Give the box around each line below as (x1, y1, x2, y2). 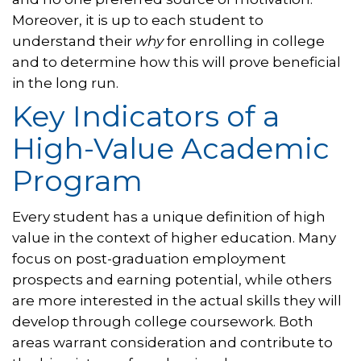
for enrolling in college (167, 33, 325, 50)
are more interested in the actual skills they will (12, 293, 342, 309)
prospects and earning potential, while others (12, 272, 332, 288)
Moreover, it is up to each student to (12, 12, 263, 29)
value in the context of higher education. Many (12, 230, 336, 247)
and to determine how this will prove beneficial (12, 54, 341, 71)
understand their (12, 33, 135, 50)
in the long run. (12, 75, 118, 92)
